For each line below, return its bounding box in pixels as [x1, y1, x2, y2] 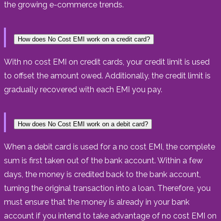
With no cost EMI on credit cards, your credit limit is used [4, 57, 210, 67]
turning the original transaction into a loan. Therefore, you [4, 183, 211, 193]
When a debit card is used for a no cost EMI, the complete [4, 142, 215, 151]
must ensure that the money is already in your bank [4, 197, 189, 207]
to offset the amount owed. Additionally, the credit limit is [4, 71, 211, 80]
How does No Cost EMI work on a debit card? [18, 120, 148, 128]
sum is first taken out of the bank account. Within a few [4, 155, 203, 165]
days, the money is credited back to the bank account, [4, 169, 201, 179]
